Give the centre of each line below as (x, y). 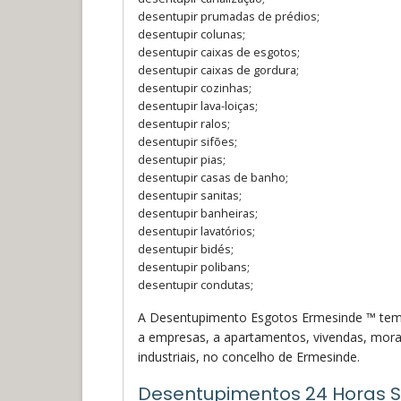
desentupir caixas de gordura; (218, 69)
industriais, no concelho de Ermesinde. (249, 356)
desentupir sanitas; (190, 195)
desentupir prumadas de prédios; (229, 16)
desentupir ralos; (184, 123)
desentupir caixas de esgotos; (219, 51)
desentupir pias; (182, 159)
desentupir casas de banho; (213, 177)
